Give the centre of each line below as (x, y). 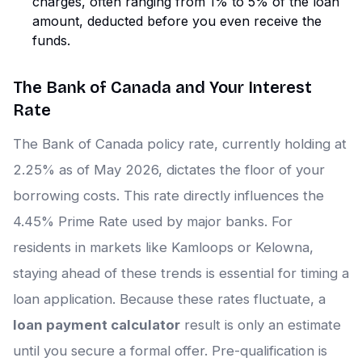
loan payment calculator (97, 325)
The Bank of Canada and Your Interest (162, 88)
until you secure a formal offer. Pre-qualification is (170, 351)
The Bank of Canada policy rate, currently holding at (180, 144)
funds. (51, 41)
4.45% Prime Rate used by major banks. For (153, 222)
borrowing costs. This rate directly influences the (168, 196)
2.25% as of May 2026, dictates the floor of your (169, 170)
